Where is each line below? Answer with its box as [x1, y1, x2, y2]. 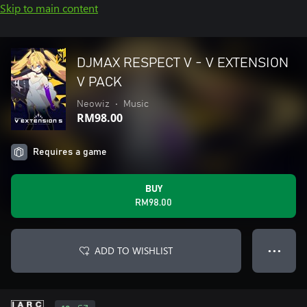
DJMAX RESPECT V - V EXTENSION [77, 56, 288, 70]
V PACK [77, 75, 122, 89]
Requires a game [33, 147, 107, 157]
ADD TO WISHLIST [95, 244, 173, 257]
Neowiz [77, 99, 110, 109]
